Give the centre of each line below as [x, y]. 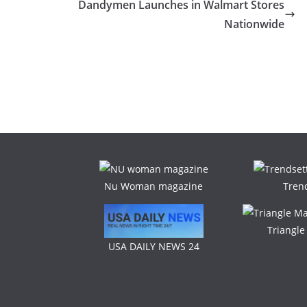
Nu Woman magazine [153, 186]
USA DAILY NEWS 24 [153, 246]
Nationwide [254, 24]
